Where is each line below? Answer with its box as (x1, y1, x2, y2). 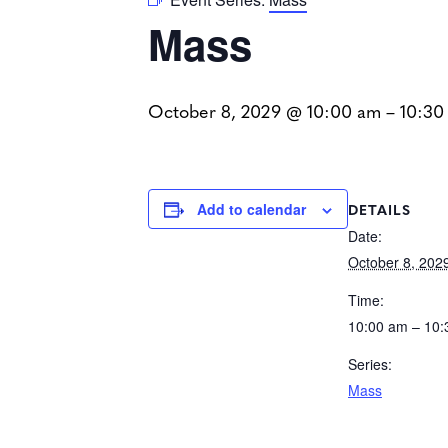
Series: (348, 353, 392, 374)
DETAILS (348, 198, 411, 219)
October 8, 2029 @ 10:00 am (148, 98, 381, 123)
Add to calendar (197, 199, 306, 219)
